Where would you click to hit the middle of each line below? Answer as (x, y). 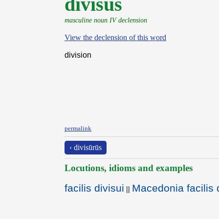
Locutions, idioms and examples (129, 168)
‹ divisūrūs (86, 147)
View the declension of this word (115, 37)
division (78, 55)
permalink (78, 128)
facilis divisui (94, 188)
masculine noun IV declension (106, 20)
